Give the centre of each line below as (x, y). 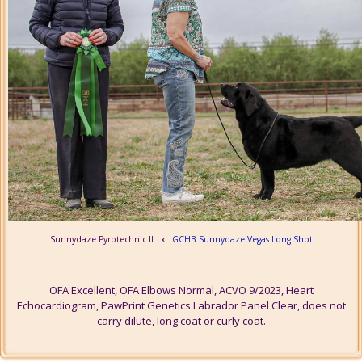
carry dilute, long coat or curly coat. (181, 321)
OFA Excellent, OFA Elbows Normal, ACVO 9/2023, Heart (181, 290)
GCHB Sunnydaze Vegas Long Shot (242, 240)
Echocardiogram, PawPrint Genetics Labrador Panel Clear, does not (181, 306)
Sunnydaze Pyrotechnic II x (111, 240)
